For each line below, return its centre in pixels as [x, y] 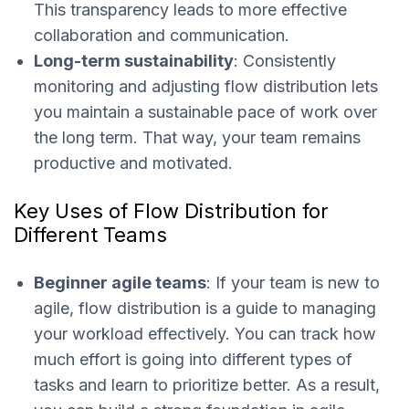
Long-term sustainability [134, 61]
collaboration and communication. [162, 36]
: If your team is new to [293, 282]
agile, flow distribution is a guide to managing [205, 308]
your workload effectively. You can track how [205, 333]
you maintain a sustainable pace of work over [205, 112]
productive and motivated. [133, 163]
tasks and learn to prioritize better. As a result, [207, 384]
